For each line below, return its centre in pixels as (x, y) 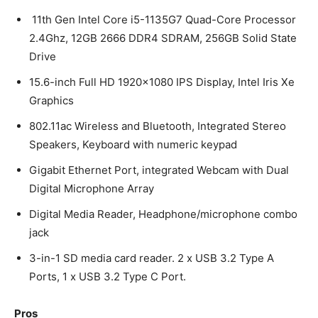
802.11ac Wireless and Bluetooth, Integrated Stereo (158, 126)
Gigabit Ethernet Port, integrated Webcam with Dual (159, 170)
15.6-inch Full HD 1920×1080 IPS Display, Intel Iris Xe (162, 82)
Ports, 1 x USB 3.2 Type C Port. (108, 277)
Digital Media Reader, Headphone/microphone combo (163, 214)
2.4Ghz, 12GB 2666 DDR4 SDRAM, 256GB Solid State (163, 38)
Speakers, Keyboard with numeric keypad (135, 145)
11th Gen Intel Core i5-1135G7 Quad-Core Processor (163, 20)
